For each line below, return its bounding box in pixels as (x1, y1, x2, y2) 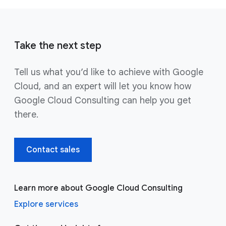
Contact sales (26, 144, 80, 155)
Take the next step (14, 39, 101, 52)
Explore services (14, 199, 78, 209)
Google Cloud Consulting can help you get (14, 94, 191, 106)
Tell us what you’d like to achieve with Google (14, 66, 203, 78)
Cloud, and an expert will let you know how (14, 80, 191, 92)
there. (14, 108, 38, 120)
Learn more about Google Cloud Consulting (14, 183, 183, 193)
